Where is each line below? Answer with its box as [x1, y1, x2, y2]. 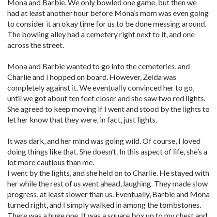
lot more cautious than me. [7, 157, 94, 167]
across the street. [7, 40, 64, 49]
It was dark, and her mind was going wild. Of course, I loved [7, 136, 201, 145]
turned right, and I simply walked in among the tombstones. [7, 200, 201, 209]
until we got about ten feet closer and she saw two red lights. [7, 93, 205, 103]
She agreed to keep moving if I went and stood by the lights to [7, 104, 210, 113]
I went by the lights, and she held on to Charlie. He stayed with [7, 168, 209, 177]
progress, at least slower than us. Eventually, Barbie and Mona [7, 189, 210, 199]
